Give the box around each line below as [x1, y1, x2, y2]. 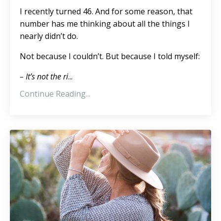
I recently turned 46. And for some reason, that [20, 5, 192, 17]
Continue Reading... [20, 88, 90, 99]
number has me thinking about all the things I [20, 18, 190, 29]
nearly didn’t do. [20, 30, 78, 41]
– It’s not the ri [20, 71, 68, 82]
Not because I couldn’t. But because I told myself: [20, 50, 200, 62]
